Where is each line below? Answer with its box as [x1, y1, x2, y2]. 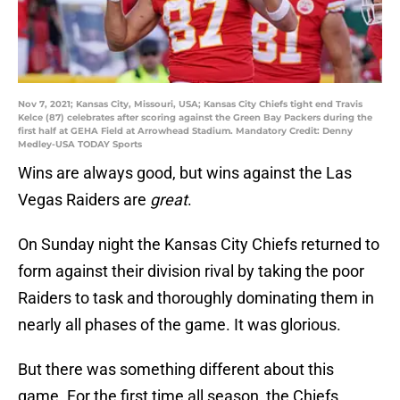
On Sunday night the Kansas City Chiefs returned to [18, 235, 379, 254]
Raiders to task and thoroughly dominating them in [18, 288, 374, 308]
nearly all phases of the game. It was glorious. [18, 315, 341, 335]
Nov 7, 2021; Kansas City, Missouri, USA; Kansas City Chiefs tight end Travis [18, 98, 362, 111]
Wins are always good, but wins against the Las [18, 163, 352, 183]
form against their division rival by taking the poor [18, 262, 364, 281]
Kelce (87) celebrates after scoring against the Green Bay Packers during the [18, 112, 372, 124]
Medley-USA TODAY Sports [18, 138, 142, 151]
